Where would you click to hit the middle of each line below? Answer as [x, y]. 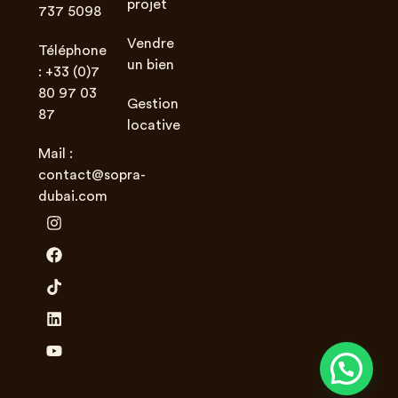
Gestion [153, 103]
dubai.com [72, 196]
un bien [151, 64]
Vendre [151, 43]
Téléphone [72, 50]
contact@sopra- [92, 175]
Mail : [55, 153]
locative [154, 125]
